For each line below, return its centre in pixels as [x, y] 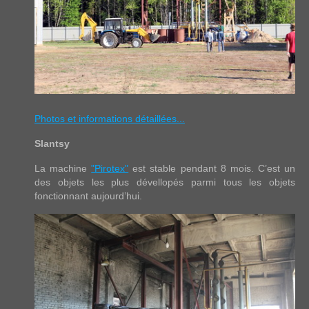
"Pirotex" [110, 168]
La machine [63, 168]
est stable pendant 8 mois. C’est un [212, 168]
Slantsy [52, 143]
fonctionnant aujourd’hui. [88, 196]
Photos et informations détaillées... [110, 118]
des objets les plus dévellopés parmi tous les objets [165, 182]
